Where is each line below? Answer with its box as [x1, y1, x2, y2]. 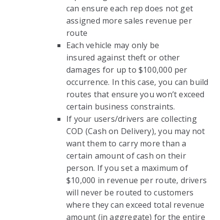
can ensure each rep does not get [66, 3, 193, 14]
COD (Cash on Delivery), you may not [66, 126, 205, 137]
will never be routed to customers [66, 187, 194, 198]
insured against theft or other [66, 52, 180, 63]
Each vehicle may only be [66, 40, 160, 51]
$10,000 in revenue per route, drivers [66, 175, 207, 186]
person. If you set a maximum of [66, 163, 188, 173]
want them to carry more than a [66, 138, 187, 149]
